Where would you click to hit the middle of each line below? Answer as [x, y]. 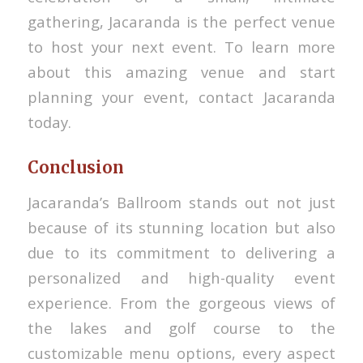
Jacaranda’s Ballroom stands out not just [181, 202]
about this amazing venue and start [181, 72]
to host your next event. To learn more [181, 47]
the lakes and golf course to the [181, 327]
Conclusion [75, 168]
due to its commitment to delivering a [181, 252]
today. [49, 122]
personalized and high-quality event [181, 277]
